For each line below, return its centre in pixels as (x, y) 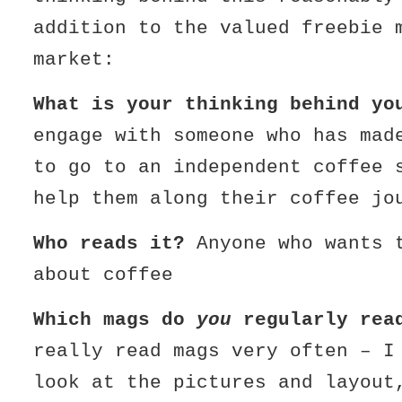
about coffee (104, 275)
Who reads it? (109, 243)
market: (74, 59)
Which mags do (115, 319)
